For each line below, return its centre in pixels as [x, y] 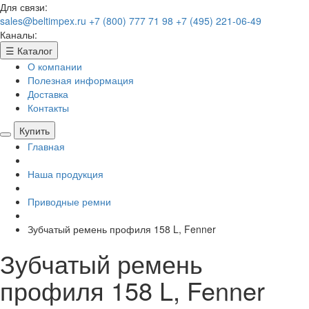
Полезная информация [81, 80]
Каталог [35, 50]
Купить [34, 130]
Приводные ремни [69, 201]
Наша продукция [66, 174]
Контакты [48, 108]
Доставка [48, 94]
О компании [55, 66]
